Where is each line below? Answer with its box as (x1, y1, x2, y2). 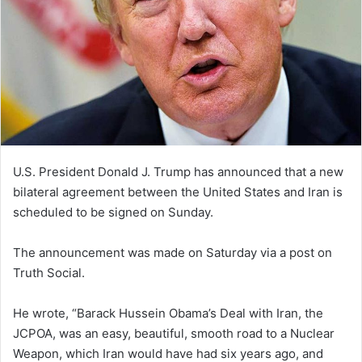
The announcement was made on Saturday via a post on (13, 244, 332, 260)
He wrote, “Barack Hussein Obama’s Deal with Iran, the (13, 305, 323, 321)
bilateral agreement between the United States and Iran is (13, 183, 343, 200)
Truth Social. (13, 264, 85, 280)
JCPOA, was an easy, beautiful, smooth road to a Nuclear (13, 325, 335, 341)
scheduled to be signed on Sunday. (13, 204, 213, 220)
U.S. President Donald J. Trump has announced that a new (13, 163, 343, 179)
